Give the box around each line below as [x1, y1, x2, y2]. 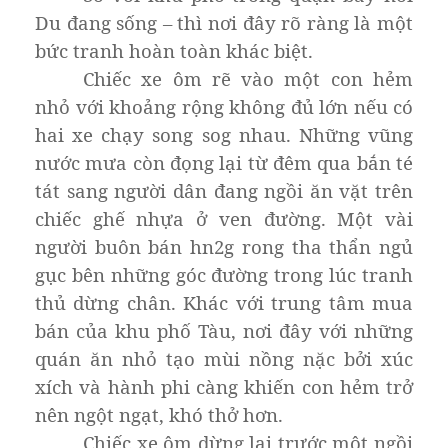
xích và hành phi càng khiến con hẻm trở [35, 373, 413, 399]
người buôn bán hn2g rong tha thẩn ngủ [35, 233, 413, 259]
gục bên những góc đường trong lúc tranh [35, 261, 413, 287]
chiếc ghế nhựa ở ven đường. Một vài [35, 205, 413, 231]
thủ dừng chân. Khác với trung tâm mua [35, 289, 413, 315]
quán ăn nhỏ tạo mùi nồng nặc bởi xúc [35, 345, 413, 371]
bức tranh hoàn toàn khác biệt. [35, 37, 313, 63]
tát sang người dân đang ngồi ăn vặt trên [35, 177, 413, 203]
